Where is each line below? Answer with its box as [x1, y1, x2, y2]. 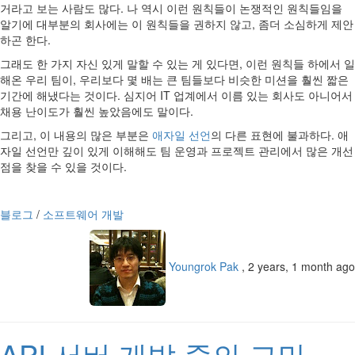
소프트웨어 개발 [43, 206, 124, 222]
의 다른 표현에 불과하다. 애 [211, 127, 349, 143]
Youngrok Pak [166, 258, 242, 274]
